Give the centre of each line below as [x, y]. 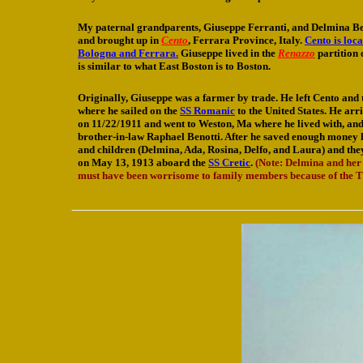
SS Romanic [207, 111]
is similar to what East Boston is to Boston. [174, 66]
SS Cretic [229, 162]
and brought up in [120, 40]
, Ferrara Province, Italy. [246, 40]
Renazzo [297, 53]
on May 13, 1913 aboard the [143, 162]
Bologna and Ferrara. [128, 53]
